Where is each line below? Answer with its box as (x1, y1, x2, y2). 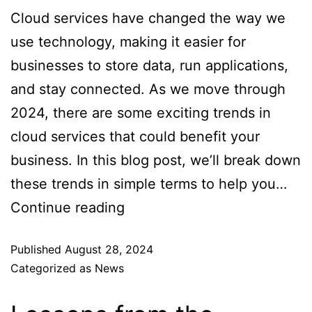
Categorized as (10, 260, 95, 275)
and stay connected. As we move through (10, 80, 286, 97)
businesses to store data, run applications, (10, 56, 288, 74)
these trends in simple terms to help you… (10, 175, 287, 192)
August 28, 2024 (65, 242, 153, 256)
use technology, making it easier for (10, 33, 246, 50)
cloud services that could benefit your (10, 127, 260, 145)
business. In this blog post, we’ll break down (10, 151, 301, 169)
